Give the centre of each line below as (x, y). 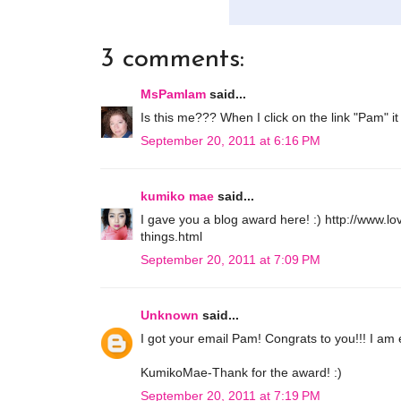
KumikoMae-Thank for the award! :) (241, 372)
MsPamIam (173, 94)
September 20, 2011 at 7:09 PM (230, 259)
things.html (171, 236)
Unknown (170, 315)
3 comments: (172, 59)
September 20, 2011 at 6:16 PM (230, 140)
